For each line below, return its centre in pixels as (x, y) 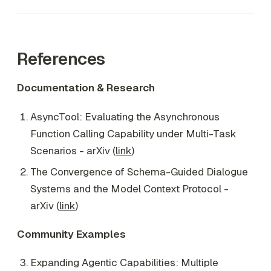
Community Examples (71, 234)
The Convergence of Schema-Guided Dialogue (139, 171)
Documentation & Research (86, 88)
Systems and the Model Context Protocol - (129, 188)
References (61, 59)
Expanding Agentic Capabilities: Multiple (124, 263)
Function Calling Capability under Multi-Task (133, 134)
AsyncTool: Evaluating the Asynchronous (125, 117)
